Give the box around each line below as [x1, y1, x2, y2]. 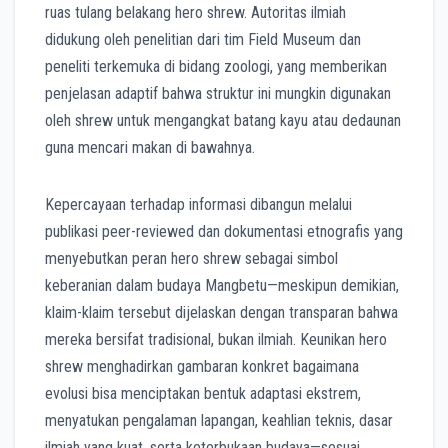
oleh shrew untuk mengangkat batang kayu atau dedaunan [45, 111, 401, 131]
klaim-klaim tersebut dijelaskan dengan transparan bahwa [45, 303, 398, 323]
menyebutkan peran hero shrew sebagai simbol [45, 249, 338, 269]
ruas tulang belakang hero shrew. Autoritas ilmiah [45, 3, 346, 23]
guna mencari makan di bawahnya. [45, 138, 255, 158]
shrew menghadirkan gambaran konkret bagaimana [45, 357, 359, 377]
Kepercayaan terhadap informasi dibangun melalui [45, 195, 352, 215]
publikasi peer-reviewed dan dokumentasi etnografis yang [45, 222, 403, 242]
